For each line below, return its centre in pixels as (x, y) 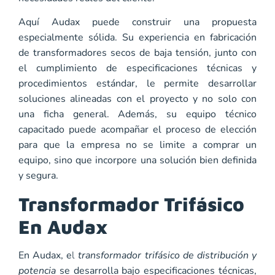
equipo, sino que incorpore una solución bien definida (137, 161)
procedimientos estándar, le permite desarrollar (137, 84)
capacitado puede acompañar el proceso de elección (137, 130)
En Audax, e (45, 255)
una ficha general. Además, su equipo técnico (137, 114)
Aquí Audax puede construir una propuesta (137, 22)
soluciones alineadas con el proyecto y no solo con (137, 99)
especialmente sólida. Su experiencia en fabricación (137, 38)
